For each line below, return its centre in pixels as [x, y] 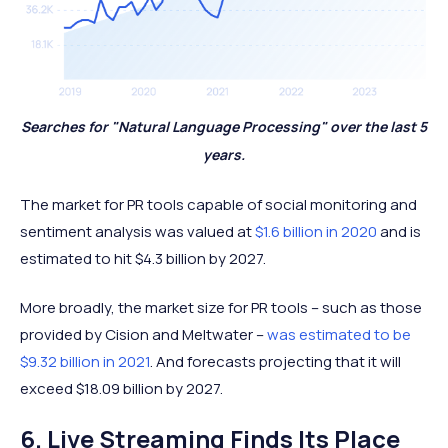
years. [224, 154]
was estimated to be [339, 334]
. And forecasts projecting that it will [275, 361]
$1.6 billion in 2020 [316, 231]
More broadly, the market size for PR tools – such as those [221, 307]
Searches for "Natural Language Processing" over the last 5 [224, 126]
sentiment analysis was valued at [137, 231]
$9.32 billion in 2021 [85, 361]
